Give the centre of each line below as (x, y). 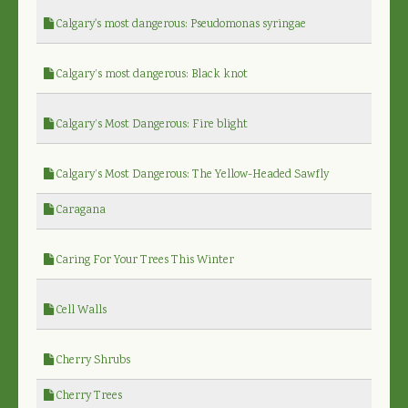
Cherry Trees (88, 396)
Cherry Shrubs (92, 361)
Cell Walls (80, 311)
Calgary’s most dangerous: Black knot (151, 75)
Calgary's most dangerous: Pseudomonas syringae (180, 25)
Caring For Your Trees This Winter (144, 260)
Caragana (80, 210)
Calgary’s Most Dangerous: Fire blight (151, 125)
